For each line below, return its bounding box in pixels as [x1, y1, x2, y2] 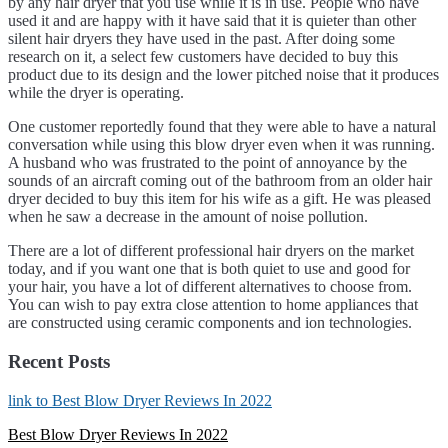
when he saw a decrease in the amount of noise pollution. [8, 208, 368, 226]
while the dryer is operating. [8, 84, 184, 102]
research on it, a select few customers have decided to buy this [8, 48, 398, 66]
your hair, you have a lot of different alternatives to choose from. [8, 278, 412, 296]
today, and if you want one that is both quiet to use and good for [8, 260, 410, 278]
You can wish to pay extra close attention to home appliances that [8, 296, 418, 314]
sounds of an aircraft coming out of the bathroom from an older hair [8, 172, 432, 190]
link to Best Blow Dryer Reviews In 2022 [8, 391, 272, 409]
